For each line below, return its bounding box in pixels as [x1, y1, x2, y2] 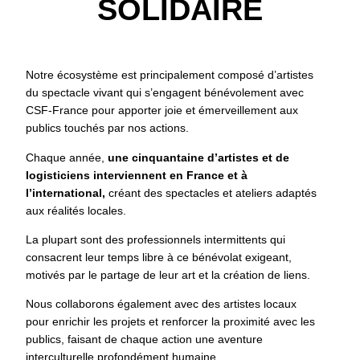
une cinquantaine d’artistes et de [108, 150, 290, 164]
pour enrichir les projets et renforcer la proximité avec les [26, 315, 316, 329]
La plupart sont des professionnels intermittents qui [26, 232, 286, 246]
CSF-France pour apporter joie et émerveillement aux [26, 104, 299, 117]
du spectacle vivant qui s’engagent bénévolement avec [26, 86, 305, 100]
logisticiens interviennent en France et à [26, 168, 248, 182]
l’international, [26, 186, 106, 199]
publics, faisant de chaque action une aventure [26, 333, 264, 346]
